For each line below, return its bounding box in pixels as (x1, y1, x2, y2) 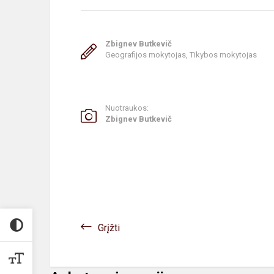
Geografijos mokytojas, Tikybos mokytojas (105, 50, 257, 59)
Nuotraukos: (105, 103, 149, 113)
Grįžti (98, 221, 120, 234)
